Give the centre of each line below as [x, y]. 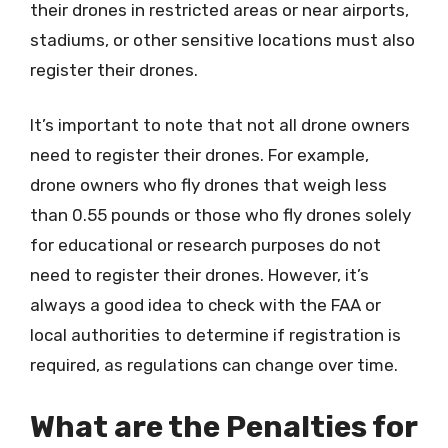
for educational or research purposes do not [205, 245]
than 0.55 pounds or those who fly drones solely [220, 215]
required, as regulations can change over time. [214, 365]
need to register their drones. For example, [199, 155]
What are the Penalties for [223, 426]
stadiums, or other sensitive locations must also [222, 39]
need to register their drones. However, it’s [199, 275]
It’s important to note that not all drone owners [220, 125]
